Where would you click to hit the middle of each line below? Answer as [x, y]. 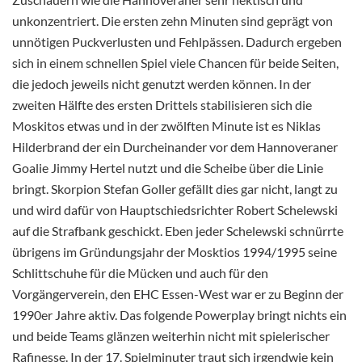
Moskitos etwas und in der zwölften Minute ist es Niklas [166, 125]
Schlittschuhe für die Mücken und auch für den [140, 272]
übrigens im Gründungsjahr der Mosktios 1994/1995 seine [175, 251]
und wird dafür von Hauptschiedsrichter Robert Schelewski [175, 209]
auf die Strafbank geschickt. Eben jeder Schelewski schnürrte [178, 230]
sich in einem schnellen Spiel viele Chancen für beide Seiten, [175, 62]
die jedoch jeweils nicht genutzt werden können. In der [162, 83]
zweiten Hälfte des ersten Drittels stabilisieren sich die [162, 104]
